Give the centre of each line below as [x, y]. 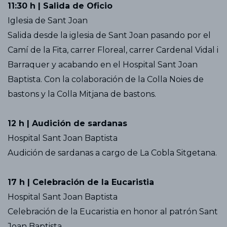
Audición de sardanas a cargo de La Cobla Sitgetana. [112, 153]
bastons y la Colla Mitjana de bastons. [82, 94]
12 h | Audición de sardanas [67, 124]
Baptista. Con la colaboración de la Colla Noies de [106, 80]
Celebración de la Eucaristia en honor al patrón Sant [113, 212]
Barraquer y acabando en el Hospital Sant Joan [103, 65]
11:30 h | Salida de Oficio [60, 6]
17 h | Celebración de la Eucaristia [81, 182]
